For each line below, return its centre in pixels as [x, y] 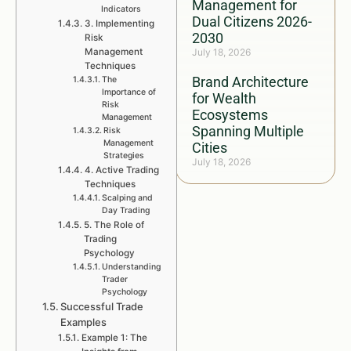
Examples [84, 322]
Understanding [131, 267]
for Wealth [224, 98]
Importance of [128, 92]
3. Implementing [119, 24]
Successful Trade [102, 306]
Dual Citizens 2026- [252, 22]
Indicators [121, 9]
